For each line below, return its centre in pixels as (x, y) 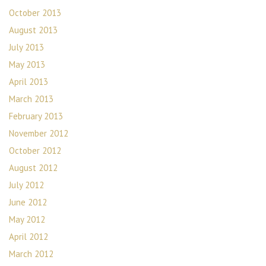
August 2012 (33, 168)
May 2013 (27, 64)
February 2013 (36, 116)
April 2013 (28, 82)
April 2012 (28, 237)
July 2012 (26, 185)
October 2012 (35, 151)
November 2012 (39, 133)
